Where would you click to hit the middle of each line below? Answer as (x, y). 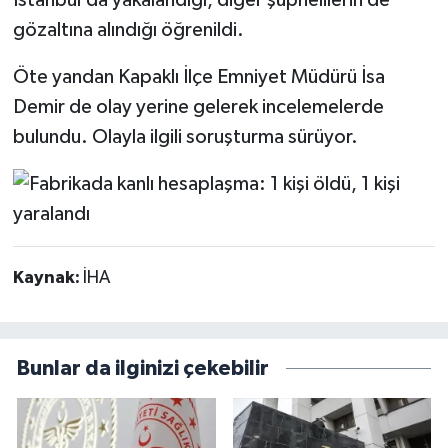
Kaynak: (47, 278)
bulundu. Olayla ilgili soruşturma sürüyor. (185, 137)
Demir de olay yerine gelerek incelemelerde (198, 107)
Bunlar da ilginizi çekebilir (143, 368)
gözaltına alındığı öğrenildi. (128, 30)
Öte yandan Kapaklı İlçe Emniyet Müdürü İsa (198, 77)
